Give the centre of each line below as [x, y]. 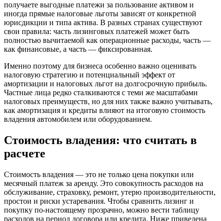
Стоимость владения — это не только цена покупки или [99, 175]
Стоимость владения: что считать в [100, 140]
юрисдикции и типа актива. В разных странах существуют [103, 23]
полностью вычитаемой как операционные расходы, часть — [107, 40]
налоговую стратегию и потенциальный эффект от [90, 75]
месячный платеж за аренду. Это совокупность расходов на [104, 184]
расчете [25, 154]
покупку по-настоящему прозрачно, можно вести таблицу [102, 210]
